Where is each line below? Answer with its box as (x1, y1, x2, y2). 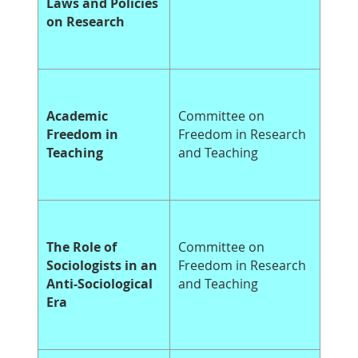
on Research (46, 13, 125, 31)
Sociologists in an (46, 257, 157, 275)
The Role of (46, 238, 117, 257)
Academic (46, 107, 108, 125)
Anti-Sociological (46, 275, 153, 293)
